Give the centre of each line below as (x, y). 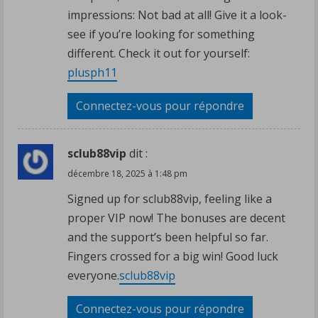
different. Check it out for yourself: (159, 53)
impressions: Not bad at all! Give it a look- (177, 15)
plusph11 (92, 72)
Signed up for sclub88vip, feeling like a (170, 198)
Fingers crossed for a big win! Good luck (173, 256)
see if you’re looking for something (161, 34)
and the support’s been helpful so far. (168, 237)
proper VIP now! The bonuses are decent (176, 218)
